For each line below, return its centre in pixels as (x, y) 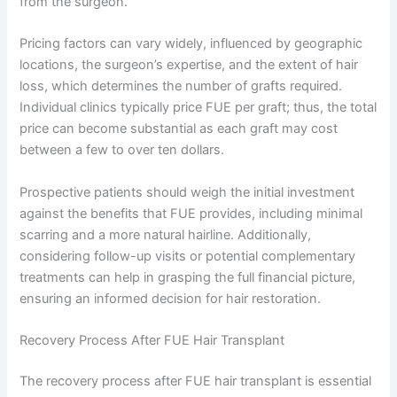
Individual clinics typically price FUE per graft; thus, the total (198, 108)
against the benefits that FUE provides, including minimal (191, 213)
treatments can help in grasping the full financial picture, (188, 277)
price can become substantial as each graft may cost (179, 129)
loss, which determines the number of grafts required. (181, 86)
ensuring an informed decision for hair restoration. (171, 298)
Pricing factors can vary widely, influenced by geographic (191, 44)
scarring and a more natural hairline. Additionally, (166, 234)
